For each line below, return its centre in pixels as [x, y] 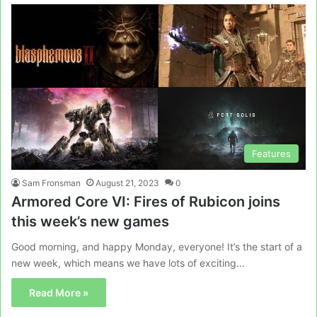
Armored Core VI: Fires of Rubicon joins [146, 201]
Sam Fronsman [51, 183]
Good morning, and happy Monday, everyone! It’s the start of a [157, 246]
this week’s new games [90, 221]
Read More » [59, 292]
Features [271, 153]
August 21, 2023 [127, 183]
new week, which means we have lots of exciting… [128, 263]
